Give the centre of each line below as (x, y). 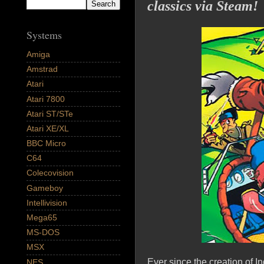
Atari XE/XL (48, 128)
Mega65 (42, 218)
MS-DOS (43, 232)
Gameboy (45, 188)
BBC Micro (46, 143)
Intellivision (47, 202)
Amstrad (42, 69)
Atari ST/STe (50, 113)
